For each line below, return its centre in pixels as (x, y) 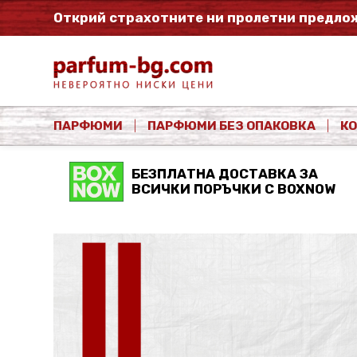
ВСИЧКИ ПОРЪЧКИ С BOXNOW (234, 188)
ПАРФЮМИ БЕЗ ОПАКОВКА (232, 126)
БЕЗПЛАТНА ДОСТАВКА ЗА (225, 173)
